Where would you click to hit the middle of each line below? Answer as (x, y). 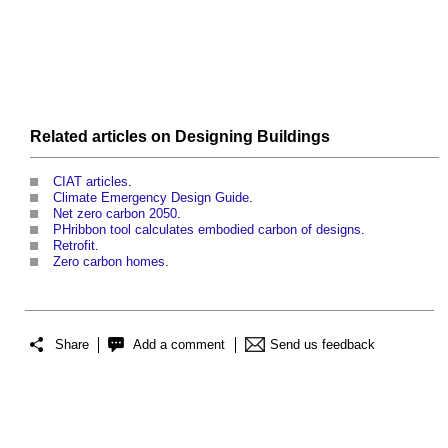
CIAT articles (90, 181)
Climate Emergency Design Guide (151, 197)
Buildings (293, 136)
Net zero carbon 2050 (115, 213)
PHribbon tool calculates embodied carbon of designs (207, 229)
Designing (214, 136)
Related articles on (102, 136)
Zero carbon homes (109, 261)
